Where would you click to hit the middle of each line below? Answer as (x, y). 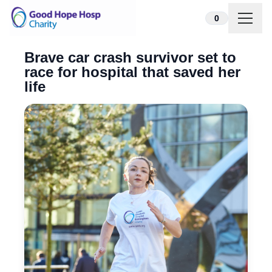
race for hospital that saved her (132, 72)
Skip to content (41, 16)
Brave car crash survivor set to (130, 58)
